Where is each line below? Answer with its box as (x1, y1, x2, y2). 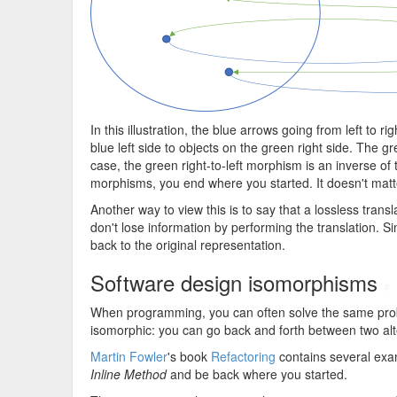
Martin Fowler (90, 347, 167, 365)
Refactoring (211, 347, 276, 365)
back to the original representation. (90, 236, 285, 253)
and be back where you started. (167, 365, 347, 383)
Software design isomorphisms (90, 267, 384, 298)
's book (167, 347, 211, 365)
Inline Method (90, 365, 167, 383)
